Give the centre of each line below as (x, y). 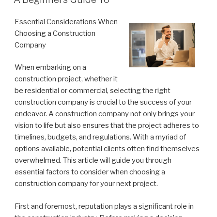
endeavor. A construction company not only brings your (105, 114)
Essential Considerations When (66, 22)
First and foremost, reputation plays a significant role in (104, 206)
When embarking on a (50, 67)
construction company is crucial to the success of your (103, 102)
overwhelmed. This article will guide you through (93, 160)
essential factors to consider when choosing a (90, 172)
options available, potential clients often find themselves (107, 149)
